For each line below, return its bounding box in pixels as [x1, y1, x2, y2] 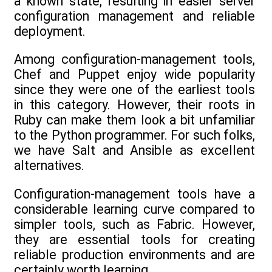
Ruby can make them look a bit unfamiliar [14, 112, 255, 128]
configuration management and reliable [14, 8, 255, 24]
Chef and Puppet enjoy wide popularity [14, 67, 255, 83]
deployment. [14, 23, 86, 39]
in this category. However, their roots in [14, 97, 255, 113]
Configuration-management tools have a [14, 186, 255, 202]
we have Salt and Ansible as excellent [14, 143, 255, 158]
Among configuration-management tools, [14, 52, 255, 67]
